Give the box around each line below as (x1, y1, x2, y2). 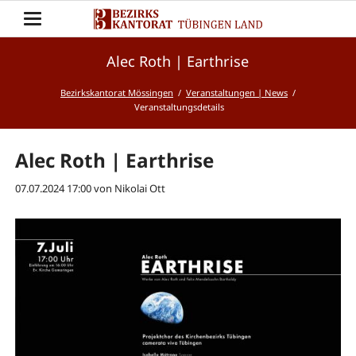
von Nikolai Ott (91, 181, 165, 196)
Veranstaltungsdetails (133, 101, 224, 114)
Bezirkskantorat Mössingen (60, 87, 173, 99)
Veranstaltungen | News (185, 87, 288, 99)
